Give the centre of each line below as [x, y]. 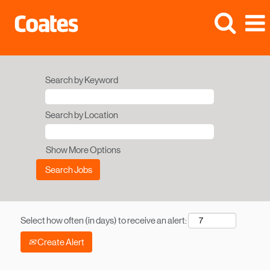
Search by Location [82, 115]
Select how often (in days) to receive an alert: [104, 220]
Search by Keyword [82, 80]
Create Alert [60, 242]
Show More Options [83, 150]
